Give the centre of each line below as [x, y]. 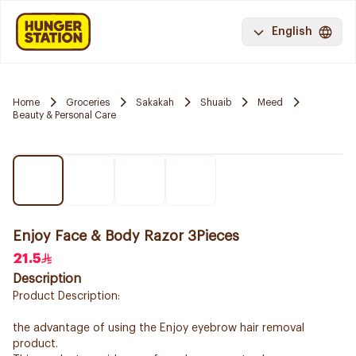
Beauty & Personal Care [64, 115]
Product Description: [66, 296]
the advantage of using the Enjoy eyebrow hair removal [159, 328]
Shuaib [216, 102]
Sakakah [155, 102]
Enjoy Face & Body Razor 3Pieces [126, 236]
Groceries [88, 102]
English [292, 32]
